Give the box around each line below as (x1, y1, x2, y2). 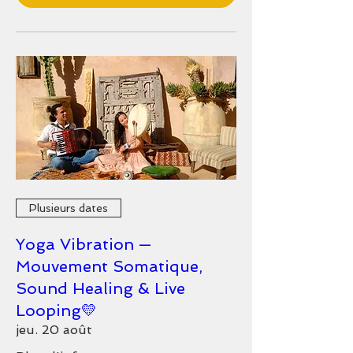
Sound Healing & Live (16, 279, 185, 298)
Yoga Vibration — (16, 235, 151, 254)
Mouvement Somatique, (16, 257, 203, 276)
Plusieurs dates (29, 201, 108, 214)
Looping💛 (16, 301, 97, 320)
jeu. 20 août (16, 322, 92, 337)
